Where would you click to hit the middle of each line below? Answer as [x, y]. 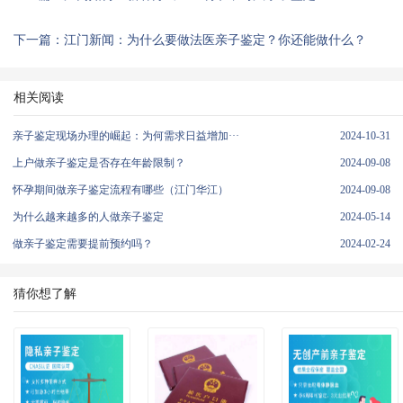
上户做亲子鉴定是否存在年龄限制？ [99, 162]
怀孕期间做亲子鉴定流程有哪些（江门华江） [121, 189]
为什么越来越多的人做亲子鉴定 [88, 216]
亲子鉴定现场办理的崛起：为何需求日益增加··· [126, 135]
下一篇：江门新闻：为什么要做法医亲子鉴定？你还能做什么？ [190, 40]
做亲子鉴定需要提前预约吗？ [83, 243]
